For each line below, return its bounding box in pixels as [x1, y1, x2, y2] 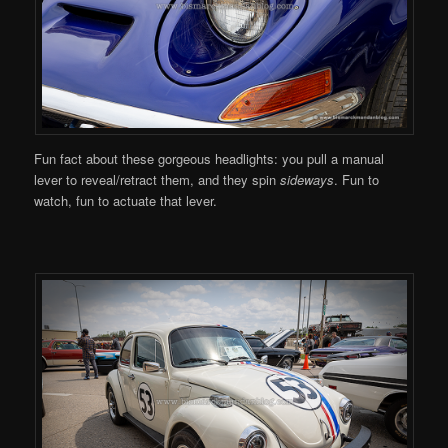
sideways [280, 170, 335, 190]
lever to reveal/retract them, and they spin [34, 170, 281, 190]
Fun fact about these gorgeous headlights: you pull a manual [34, 149, 385, 169]
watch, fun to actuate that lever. [34, 191, 218, 211]
